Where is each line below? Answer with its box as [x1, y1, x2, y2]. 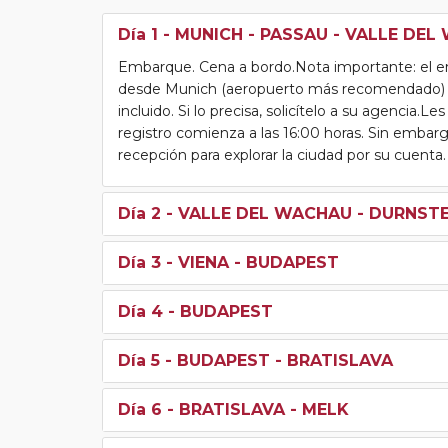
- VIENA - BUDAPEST [161, 252, 339, 272]
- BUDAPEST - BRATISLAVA [160, 350, 393, 370]
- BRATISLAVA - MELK [162, 399, 349, 419]
